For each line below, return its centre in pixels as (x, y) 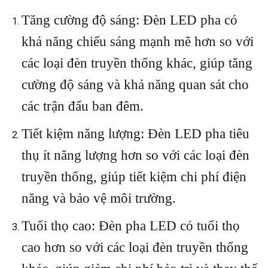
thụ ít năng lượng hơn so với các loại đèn (136, 155)
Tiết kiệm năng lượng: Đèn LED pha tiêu (136, 133)
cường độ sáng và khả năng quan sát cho (135, 84)
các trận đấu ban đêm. (83, 106)
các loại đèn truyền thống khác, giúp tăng (137, 63)
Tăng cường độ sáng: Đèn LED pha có (130, 20)
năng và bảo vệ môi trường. (99, 198)
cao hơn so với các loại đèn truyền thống (135, 247)
